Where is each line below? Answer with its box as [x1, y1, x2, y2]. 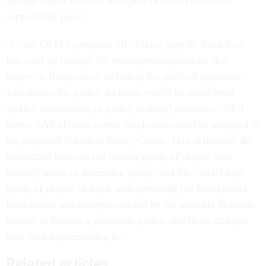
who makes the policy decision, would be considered [6, 85, 234, 98]
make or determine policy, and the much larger [40, 166, 245, 178]
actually [6, 166, 40, 178]
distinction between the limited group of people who [6, 150, 232, 162]
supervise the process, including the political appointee [6, 69, 242, 82]
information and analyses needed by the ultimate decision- [6, 198, 257, 210]
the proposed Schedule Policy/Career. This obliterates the [6, 134, 253, 146]
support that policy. [6, 9, 89, 22]
